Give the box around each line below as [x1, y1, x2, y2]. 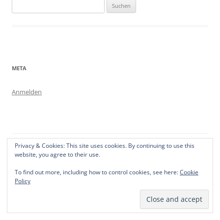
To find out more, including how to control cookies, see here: [15, 168, 180, 176]
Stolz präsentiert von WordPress [12, 146, 100, 155]
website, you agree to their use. [15, 150, 100, 159]
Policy [15, 177, 30, 185]
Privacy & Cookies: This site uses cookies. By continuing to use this [15, 141, 194, 150]
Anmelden [12, 87, 42, 96]
